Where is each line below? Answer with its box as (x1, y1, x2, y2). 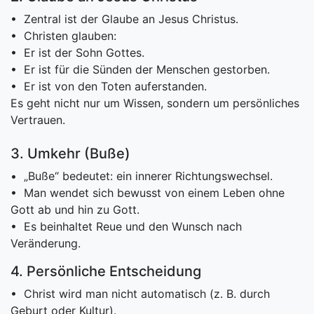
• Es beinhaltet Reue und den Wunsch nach (11, 219, 242, 233)
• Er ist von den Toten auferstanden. (11, 78, 207, 93)
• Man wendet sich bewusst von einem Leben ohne (11, 185, 285, 200)
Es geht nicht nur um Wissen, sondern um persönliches (11, 95, 299, 110)
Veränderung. (11, 235, 81, 250)
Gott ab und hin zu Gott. (11, 202, 139, 217)
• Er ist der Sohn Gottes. (11, 45, 144, 60)
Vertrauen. (11, 112, 65, 127)
